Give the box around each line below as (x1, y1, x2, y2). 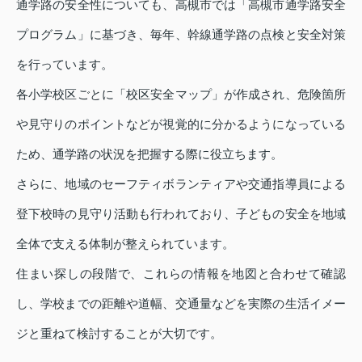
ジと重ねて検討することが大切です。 (16, 326, 222, 341)
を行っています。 (16, 57, 113, 72)
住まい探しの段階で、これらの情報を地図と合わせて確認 (16, 267, 346, 281)
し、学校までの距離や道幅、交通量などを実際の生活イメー (16, 297, 346, 311)
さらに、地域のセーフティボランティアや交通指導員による (16, 177, 346, 192)
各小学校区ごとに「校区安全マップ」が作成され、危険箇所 (16, 87, 346, 102)
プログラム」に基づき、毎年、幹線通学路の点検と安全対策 (16, 27, 346, 42)
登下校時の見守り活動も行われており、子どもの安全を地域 (16, 207, 346, 221)
